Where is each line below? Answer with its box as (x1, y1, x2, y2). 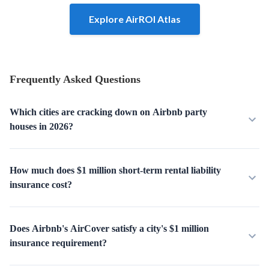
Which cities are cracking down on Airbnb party (10, 107, 207, 117)
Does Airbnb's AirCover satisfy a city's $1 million (10, 223, 209, 234)
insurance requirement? (10, 238, 107, 248)
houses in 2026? (10, 121, 73, 131)
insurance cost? (10, 180, 72, 190)
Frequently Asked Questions (10, 73, 141, 85)
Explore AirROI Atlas (88, 13, 181, 25)
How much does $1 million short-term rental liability (10, 165, 221, 175)
